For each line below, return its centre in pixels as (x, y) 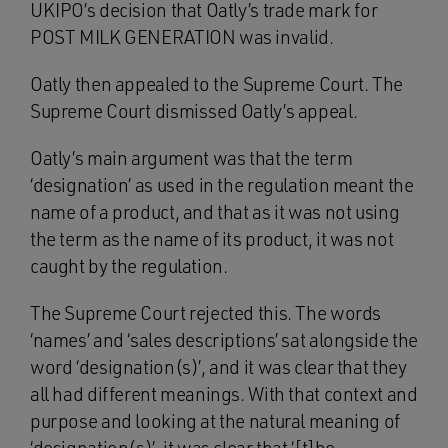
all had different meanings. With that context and (224, 394)
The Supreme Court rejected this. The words (206, 313)
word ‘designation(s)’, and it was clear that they (218, 367)
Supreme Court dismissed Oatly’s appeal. (194, 111)
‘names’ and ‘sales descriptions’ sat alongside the (224, 340)
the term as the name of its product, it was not (212, 239)
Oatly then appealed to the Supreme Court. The (216, 84)
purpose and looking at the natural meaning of (215, 421)
